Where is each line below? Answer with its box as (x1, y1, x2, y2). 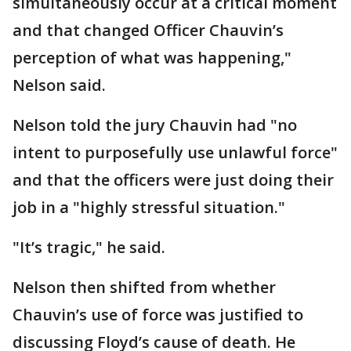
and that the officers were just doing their (13, 169, 334, 190)
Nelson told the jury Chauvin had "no (13, 114, 297, 136)
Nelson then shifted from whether (13, 277, 276, 298)
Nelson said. (13, 74, 110, 96)
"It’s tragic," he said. (13, 237, 169, 258)
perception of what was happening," (13, 47, 291, 68)
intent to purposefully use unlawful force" (13, 142, 338, 163)
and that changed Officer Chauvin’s (13, 20, 284, 41)
